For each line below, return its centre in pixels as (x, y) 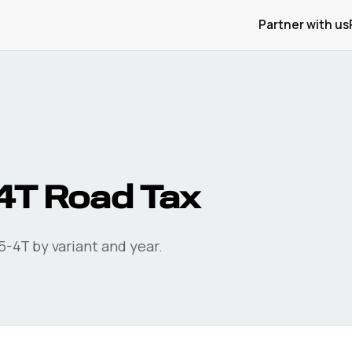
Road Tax (118, 200)
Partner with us (304, 25)
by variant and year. (96, 246)
